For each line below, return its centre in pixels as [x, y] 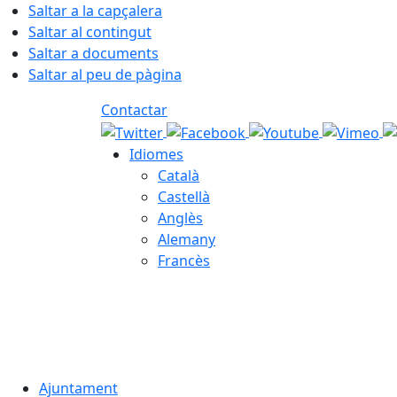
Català [179, 175]
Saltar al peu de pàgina [105, 74]
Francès [184, 260]
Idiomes [156, 154]
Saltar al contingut [90, 32]
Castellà [184, 196]
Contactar [134, 110]
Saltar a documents [93, 53]
